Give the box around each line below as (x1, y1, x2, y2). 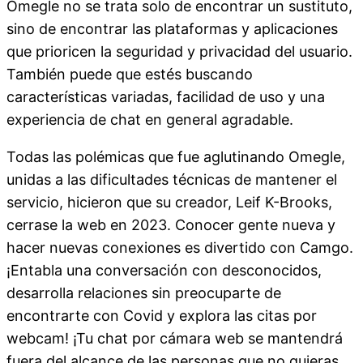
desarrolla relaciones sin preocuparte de (6, 284, 281, 301)
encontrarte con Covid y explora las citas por (6, 306, 317, 324)
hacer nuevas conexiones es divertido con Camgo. (6, 238, 353, 256)
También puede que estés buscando (6, 65, 253, 83)
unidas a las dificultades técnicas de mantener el (6, 170, 337, 188)
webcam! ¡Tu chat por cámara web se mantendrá (6, 329, 343, 347)
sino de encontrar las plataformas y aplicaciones (6, 19, 338, 37)
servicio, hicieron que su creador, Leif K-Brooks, (6, 193, 332, 211)
